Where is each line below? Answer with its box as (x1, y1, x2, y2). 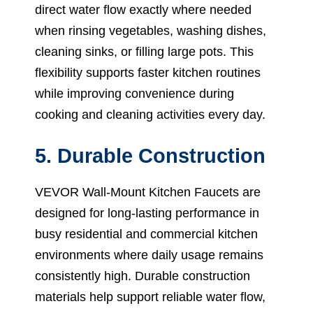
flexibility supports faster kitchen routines (35, 65, 261, 80)
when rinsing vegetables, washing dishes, (35, 23, 266, 38)
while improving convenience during (35, 86, 234, 101)
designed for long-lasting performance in (35, 205, 259, 220)
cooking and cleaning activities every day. (35, 107, 265, 122)
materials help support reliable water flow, (35, 289, 265, 304)
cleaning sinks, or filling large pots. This (35, 44, 254, 59)
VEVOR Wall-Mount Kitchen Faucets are (35, 184, 261, 199)
